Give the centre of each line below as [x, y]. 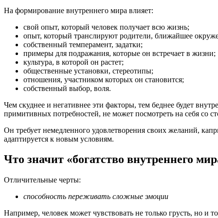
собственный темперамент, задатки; [83, 44]
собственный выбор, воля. [67, 88]
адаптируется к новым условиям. [59, 139]
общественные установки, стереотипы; [88, 71]
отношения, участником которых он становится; [104, 79]
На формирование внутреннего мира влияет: [79, 10]
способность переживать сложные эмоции [96, 197]
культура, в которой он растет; [73, 62]
